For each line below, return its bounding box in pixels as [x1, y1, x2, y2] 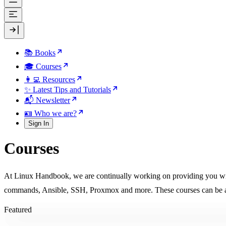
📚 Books [24, 48, 55, 57]
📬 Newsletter [24, 96, 70, 104]
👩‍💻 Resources [24, 75, 75, 84]
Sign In [28, 120, 49, 127]
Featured [4, 205, 32, 214]
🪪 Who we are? [24, 109, 77, 118]
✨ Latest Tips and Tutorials [24, 85, 111, 94]
